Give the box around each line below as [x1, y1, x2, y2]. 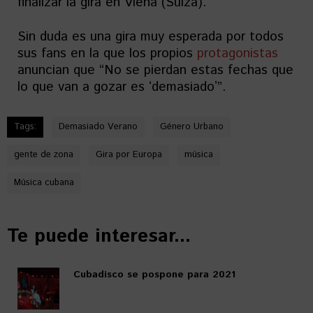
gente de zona [14, 148, 73, 161]
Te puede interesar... [7, 223, 191, 250]
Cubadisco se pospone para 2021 [73, 268, 235, 282]
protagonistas [197, 44, 278, 63]
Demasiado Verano [59, 120, 138, 133]
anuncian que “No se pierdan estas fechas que [17, 61, 293, 80]
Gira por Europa [96, 148, 162, 161]
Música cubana [14, 176, 74, 189]
